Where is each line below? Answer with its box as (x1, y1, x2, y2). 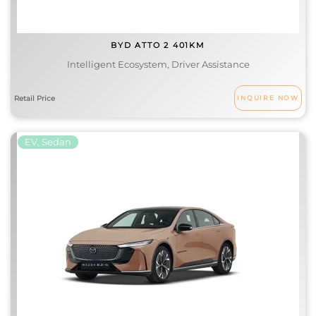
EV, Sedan (25, 136, 71, 147)
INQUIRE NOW (237, 94, 299, 102)
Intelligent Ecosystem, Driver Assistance (66, 59, 250, 70)
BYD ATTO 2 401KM (111, 40, 205, 50)
